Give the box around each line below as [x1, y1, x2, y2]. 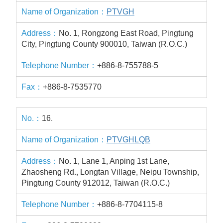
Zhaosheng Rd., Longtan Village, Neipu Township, [21, 168, 199, 176]
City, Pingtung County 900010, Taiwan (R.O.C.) [21, 40, 187, 48]
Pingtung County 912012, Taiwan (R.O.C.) [21, 179, 170, 187]
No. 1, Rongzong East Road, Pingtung [59, 29, 194, 37]
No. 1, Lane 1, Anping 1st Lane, [59, 157, 169, 165]
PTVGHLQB [107, 135, 150, 144]
